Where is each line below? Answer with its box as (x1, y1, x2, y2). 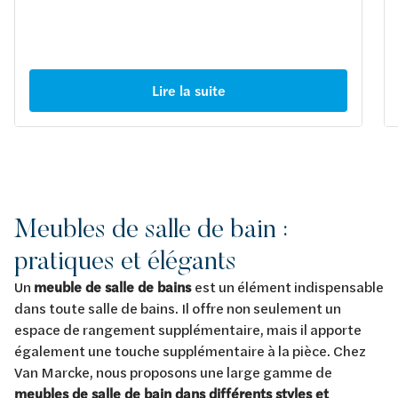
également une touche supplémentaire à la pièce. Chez (14, 341, 366, 361)
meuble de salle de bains (34, 277, 195, 298)
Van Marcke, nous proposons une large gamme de (14, 362, 332, 382)
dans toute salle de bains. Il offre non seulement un (14, 298, 341, 318)
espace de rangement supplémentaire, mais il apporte (14, 320, 362, 339)
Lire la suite (151, 81, 226, 101)
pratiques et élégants (14, 243, 236, 277)
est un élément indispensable (195, 277, 384, 297)
